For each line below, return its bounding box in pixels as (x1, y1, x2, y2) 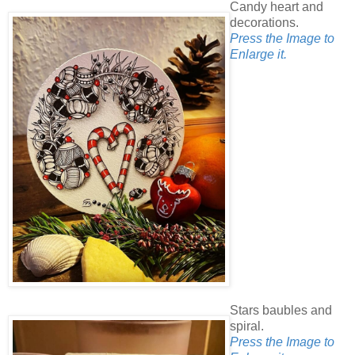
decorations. (230, 15, 299, 29)
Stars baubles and (230, 303, 332, 318)
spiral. (230, 319, 264, 334)
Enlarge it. (230, 47, 287, 61)
